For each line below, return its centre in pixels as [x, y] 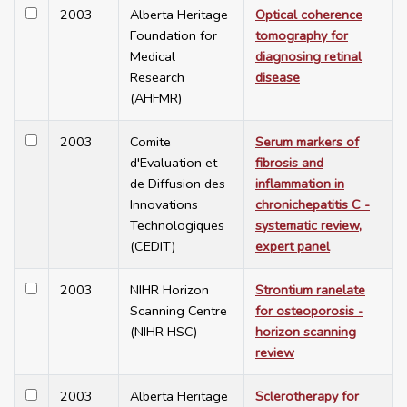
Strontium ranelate [310, 290]
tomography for [302, 36]
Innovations [164, 205]
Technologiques [177, 226]
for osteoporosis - [309, 311]
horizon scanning [306, 332]
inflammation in [300, 184]
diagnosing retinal [308, 57]
